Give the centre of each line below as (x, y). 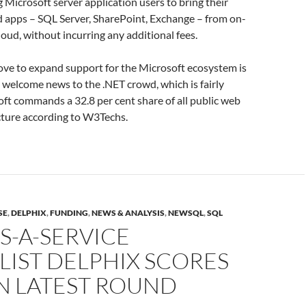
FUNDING (69, 213)
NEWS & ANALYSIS (128, 213)
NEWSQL (186, 213)
